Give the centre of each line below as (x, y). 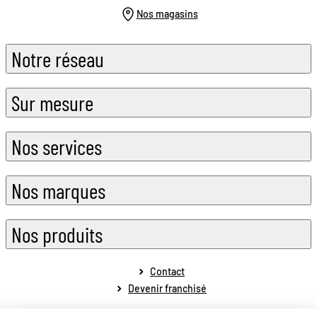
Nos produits (57, 235)
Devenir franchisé (167, 289)
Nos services (57, 147)
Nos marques (58, 191)
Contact (167, 272)
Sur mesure (52, 103)
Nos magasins (167, 14)
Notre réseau (58, 59)
